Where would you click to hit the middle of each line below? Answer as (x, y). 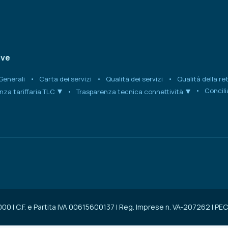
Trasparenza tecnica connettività (130, 91)
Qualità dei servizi (135, 79)
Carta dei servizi (66, 79)
